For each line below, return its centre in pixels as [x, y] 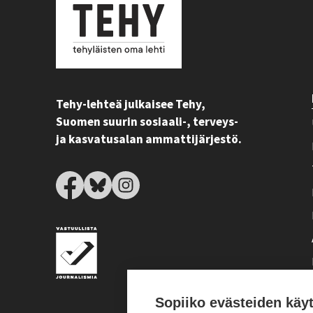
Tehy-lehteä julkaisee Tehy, [131, 105]
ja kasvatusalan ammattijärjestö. [149, 140]
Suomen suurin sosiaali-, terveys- [147, 122]
